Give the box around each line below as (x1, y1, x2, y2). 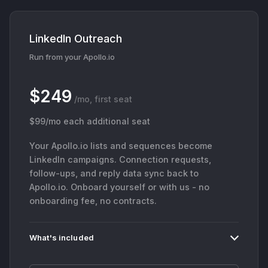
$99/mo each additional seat (29, 115, 150, 126)
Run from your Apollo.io (29, 51, 115, 62)
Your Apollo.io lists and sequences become (29, 140, 212, 151)
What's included (29, 232, 94, 242)
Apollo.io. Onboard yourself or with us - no (29, 181, 209, 192)
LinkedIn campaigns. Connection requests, (29, 154, 211, 165)
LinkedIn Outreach (29, 32, 122, 45)
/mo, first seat (74, 93, 132, 104)
